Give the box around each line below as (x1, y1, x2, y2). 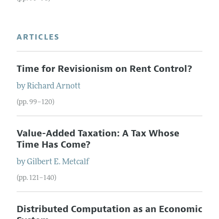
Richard (26, 82, 54, 90)
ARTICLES (16, 32, 60, 42)
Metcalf (62, 158, 89, 166)
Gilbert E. (26, 158, 61, 166)
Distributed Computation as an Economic (16, 203, 202, 215)
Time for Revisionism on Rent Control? (16, 63, 192, 75)
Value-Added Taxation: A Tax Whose (16, 127, 179, 139)
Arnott (55, 82, 81, 90)
